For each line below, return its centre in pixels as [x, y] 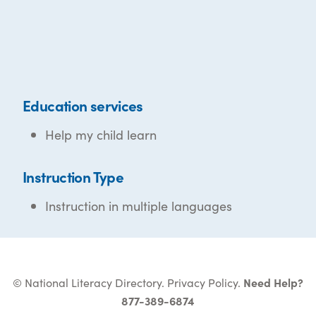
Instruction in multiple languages [139, 206]
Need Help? [273, 282]
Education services [83, 105]
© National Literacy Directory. [90, 282]
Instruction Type [73, 177]
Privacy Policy [202, 282]
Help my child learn [101, 135]
